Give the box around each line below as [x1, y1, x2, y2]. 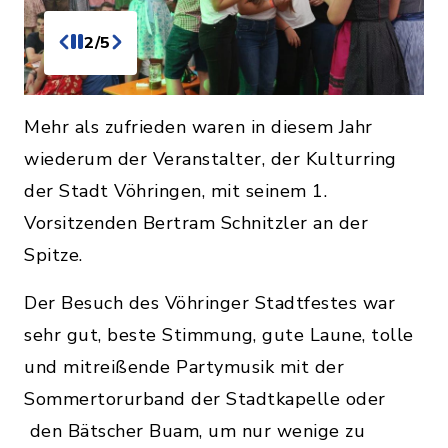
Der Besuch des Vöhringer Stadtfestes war [24, 290, 395, 315]
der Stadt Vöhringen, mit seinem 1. [24, 178, 327, 203]
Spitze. [24, 242, 83, 267]
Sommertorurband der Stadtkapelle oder [24, 386, 386, 411]
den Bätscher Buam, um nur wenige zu [24, 418, 365, 443]
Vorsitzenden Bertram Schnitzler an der [24, 210, 368, 235]
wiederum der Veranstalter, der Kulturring [24, 146, 397, 171]
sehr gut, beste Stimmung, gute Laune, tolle [24, 322, 414, 347]
